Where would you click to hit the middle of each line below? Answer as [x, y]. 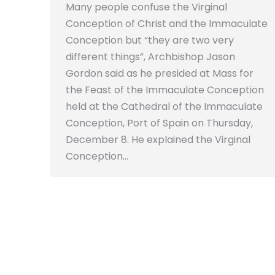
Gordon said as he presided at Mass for [160, 73]
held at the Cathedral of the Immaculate [164, 106]
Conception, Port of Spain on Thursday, [159, 123]
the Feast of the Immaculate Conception [165, 90]
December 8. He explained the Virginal [158, 139]
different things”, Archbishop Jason [150, 56]
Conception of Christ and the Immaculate [167, 23]
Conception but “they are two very [150, 40]
